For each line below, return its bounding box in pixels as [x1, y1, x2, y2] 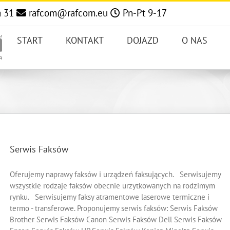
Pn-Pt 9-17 [120, 7, 167, 19]
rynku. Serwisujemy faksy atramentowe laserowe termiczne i [10, 192, 209, 202]
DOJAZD [127, 34, 159, 46]
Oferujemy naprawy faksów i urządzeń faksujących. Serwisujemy [10, 169, 221, 179]
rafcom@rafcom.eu [26, 7, 110, 19]
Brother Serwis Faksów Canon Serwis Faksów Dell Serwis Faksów [10, 215, 222, 224]
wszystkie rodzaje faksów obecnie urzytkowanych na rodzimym [10, 181, 215, 190]
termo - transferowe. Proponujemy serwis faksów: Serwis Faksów [10, 203, 218, 213]
